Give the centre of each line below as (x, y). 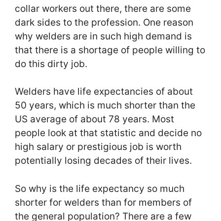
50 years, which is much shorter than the (105, 106)
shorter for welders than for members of (103, 202)
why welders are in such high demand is (103, 36)
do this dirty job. (52, 64)
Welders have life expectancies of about (104, 92)
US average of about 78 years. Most (94, 119)
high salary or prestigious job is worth (98, 147)
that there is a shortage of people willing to (110, 50)
